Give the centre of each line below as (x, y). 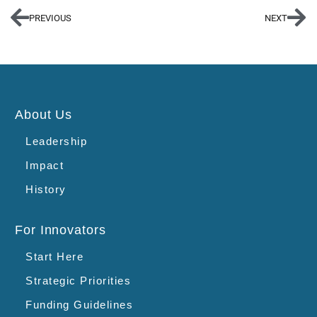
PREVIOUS (50, 18)
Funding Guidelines (79, 304)
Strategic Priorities (78, 280)
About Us (44, 114)
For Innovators (60, 230)
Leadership (56, 141)
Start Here (54, 256)
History (46, 189)
